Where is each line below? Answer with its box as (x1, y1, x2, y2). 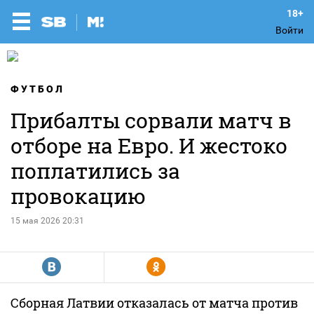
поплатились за (11, 157, 180, 184)
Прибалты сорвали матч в (11, 107, 292, 134)
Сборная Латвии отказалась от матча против (11, 294, 298, 311)
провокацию (11, 182, 146, 210)
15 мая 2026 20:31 (11, 216, 84, 226)
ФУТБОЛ (11, 83, 64, 95)
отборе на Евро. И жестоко (11, 132, 287, 159)
